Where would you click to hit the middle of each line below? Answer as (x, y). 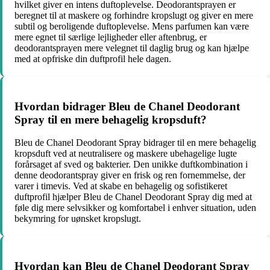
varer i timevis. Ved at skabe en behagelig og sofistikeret (121, 186)
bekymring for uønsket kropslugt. (78, 219)
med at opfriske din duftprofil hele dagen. (93, 59)
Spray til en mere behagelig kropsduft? (111, 119)
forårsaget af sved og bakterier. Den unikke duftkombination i (131, 165)
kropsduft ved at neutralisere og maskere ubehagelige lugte (126, 154)
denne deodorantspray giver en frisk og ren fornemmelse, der (130, 175)
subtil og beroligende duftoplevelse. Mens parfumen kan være (132, 27)
